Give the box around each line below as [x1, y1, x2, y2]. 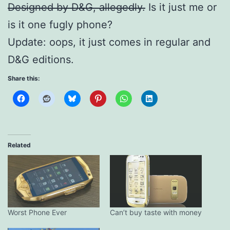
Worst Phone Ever [8, 207, 67, 217]
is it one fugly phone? [8, 18, 112, 31]
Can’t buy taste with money [110, 207, 202, 217]
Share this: [8, 74, 40, 82]
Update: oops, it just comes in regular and [8, 35, 210, 48]
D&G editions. [8, 53, 74, 66]
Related [8, 141, 31, 149]
